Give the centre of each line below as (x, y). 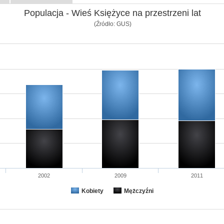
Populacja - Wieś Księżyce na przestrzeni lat (112, 13)
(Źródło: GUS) (112, 24)
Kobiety (92, 191)
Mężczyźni (138, 191)
